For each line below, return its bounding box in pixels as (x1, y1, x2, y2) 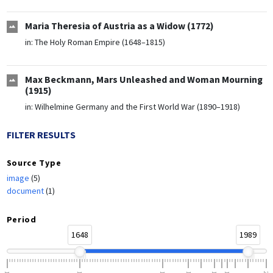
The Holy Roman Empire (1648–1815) (34, 37, 165, 48)
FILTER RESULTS (6, 129, 76, 141)
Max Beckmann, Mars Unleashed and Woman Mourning (24, 74, 263, 86)
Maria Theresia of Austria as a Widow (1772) (24, 20, 214, 32)
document (6, 185, 46, 197)
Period (6, 214, 37, 225)
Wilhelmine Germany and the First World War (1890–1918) (34, 101, 240, 113)
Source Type (6, 157, 62, 169)
